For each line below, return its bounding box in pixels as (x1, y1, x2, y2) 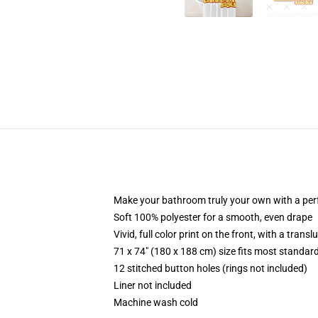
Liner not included (114, 280, 192, 291)
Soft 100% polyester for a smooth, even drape (114, 212, 312, 223)
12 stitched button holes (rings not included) (114, 263, 307, 274)
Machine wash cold (114, 297, 198, 308)
